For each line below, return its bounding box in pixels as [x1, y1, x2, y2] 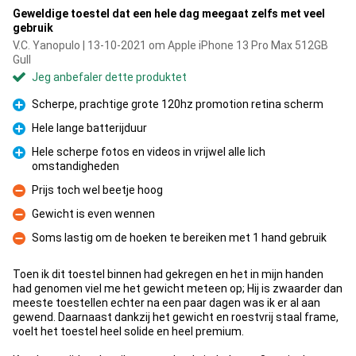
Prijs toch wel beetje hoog [32, 184, 163, 196]
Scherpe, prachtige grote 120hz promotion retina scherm [32, 98, 323, 110]
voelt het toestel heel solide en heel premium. [13, 325, 244, 338]
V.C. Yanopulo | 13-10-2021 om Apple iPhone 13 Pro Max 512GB [13, 39, 328, 52]
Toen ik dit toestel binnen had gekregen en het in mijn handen [13, 268, 323, 281]
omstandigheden [32, 160, 119, 172]
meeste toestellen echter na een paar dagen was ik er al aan [13, 296, 320, 309]
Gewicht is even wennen [32, 207, 155, 220]
